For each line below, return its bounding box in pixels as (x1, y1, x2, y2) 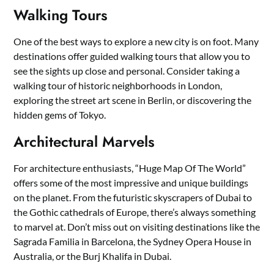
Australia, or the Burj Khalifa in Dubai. (13, 250, 172, 262)
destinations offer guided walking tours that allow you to (13, 50, 251, 62)
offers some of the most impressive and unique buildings (13, 177, 249, 189)
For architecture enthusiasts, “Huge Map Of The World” (13, 162, 246, 174)
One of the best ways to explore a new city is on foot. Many (13, 35, 259, 48)
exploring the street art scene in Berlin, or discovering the (13, 94, 252, 106)
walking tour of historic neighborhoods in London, (13, 80, 223, 92)
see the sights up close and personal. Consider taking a (13, 65, 240, 77)
